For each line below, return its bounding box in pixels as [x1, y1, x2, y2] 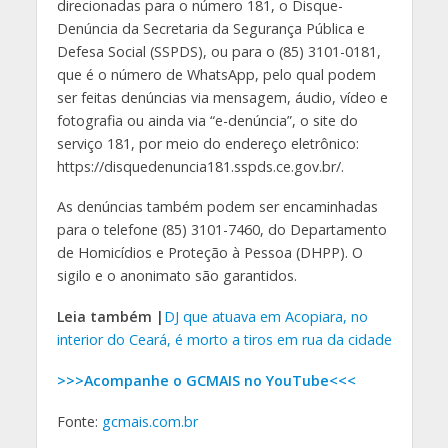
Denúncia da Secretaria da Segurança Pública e [56, 18, 365, 38]
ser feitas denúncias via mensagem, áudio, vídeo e [56, 87, 388, 107]
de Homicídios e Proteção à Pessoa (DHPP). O [56, 243, 363, 263]
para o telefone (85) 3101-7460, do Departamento [56, 220, 387, 240]
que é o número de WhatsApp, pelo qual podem [56, 64, 376, 84]
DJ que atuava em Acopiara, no [163, 307, 368, 327]
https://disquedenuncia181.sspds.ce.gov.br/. [56, 156, 344, 176]
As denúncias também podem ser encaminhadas [56, 197, 378, 217]
